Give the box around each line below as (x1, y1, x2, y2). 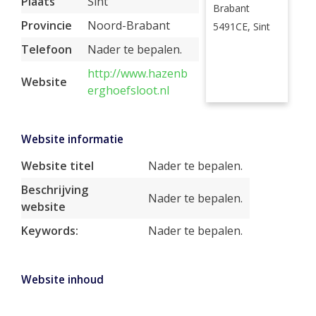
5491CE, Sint (212, 20, 270, 33)
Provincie (21, 18, 72, 33)
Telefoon (21, 42, 72, 57)
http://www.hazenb (87, 66, 188, 81)
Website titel (21, 158, 94, 174)
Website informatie (21, 132, 123, 147)
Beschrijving (21, 182, 88, 197)
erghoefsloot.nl (87, 83, 169, 98)
